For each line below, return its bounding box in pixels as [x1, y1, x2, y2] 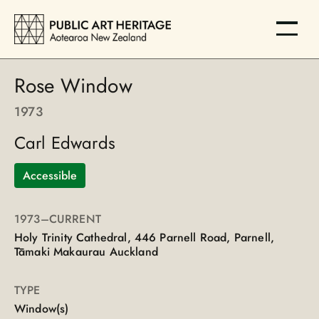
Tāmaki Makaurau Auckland [14, 243, 158, 260]
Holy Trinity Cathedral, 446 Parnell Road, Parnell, [14, 229, 275, 246]
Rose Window [14, 70, 132, 100]
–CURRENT [40, 210, 101, 227]
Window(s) [14, 300, 69, 317]
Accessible [23, 167, 77, 184]
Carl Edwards [14, 130, 115, 155]
